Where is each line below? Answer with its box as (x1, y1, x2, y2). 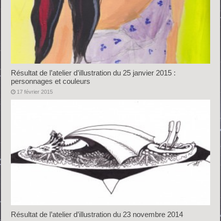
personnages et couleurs (11, 76, 91, 85)
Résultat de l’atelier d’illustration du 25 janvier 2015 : (11, 68, 176, 77)
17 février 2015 (17, 88, 53, 95)
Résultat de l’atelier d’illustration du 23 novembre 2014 (11, 210, 184, 219)
